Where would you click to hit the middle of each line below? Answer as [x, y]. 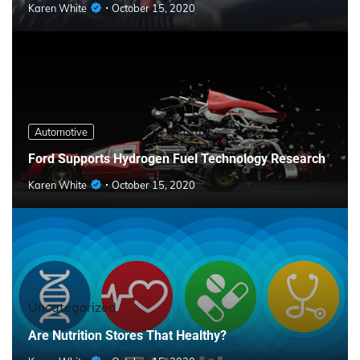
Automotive [61, 132]
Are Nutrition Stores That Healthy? [127, 335]
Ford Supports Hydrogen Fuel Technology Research [177, 158]
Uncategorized [72, 307]
